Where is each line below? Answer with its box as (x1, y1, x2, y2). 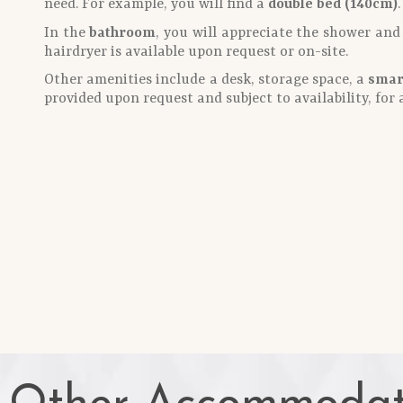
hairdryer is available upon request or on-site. (43, 43, 348, 60)
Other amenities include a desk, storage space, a (43, 72, 369, 88)
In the (43, 24, 90, 41)
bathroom (89, 24, 157, 41)
